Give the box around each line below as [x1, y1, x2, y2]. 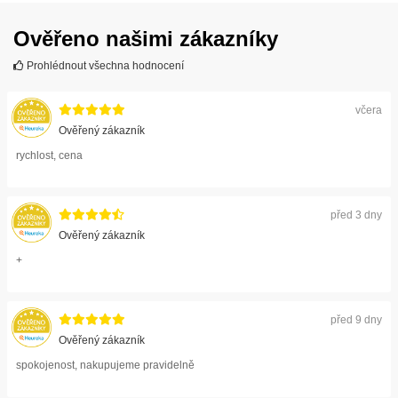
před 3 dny [330, 208, 382, 221]
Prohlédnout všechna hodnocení [24, 59, 184, 72]
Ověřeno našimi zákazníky [13, 26, 278, 51]
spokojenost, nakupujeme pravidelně [16, 358, 195, 371]
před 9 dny [330, 313, 382, 326]
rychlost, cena [16, 148, 83, 162]
